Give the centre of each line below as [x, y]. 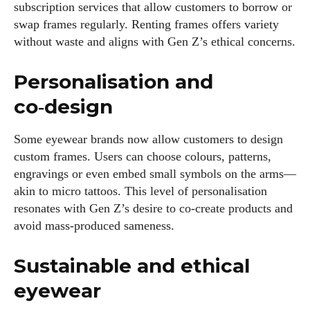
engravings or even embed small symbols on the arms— [155, 174]
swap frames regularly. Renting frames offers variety [146, 25]
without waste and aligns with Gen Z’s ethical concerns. [155, 42]
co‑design [63, 107]
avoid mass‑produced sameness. [94, 226]
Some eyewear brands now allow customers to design [148, 139]
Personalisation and [113, 82]
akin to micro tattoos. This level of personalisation [140, 191]
